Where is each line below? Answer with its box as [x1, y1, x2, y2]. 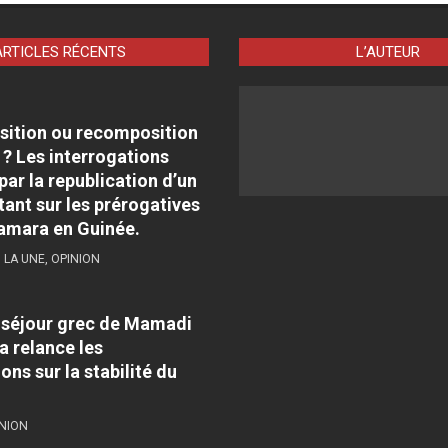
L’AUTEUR [356, 42, 421, 61]
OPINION [50, 251, 100, 266]
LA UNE [3, 251, 45, 266]
